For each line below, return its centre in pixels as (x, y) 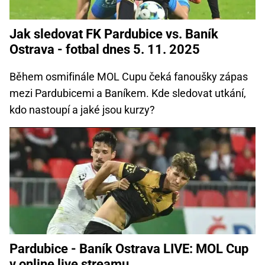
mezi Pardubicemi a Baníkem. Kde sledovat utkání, (128, 93)
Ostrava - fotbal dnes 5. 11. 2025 (105, 49)
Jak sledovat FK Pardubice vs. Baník (114, 34)
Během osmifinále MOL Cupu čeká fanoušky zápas (129, 76)
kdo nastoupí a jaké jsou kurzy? (82, 109)
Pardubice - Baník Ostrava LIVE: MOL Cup (129, 249)
